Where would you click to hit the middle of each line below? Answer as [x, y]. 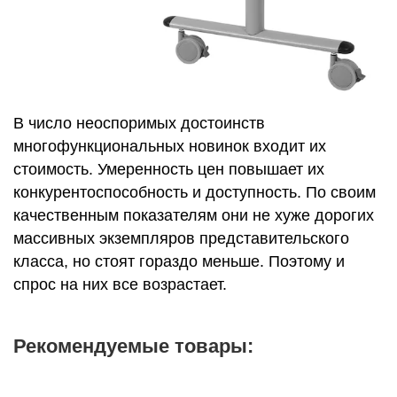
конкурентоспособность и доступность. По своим [195, 192]
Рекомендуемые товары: [133, 346]
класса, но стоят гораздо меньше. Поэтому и [179, 261]
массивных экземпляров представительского [181, 238]
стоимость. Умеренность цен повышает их [169, 169]
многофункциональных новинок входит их [170, 146]
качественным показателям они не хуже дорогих [194, 215]
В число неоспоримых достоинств [139, 123]
